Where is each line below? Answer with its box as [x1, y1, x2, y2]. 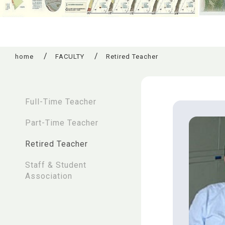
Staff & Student [25, 160, 86, 170]
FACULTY [55, 52, 84, 60]
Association [25, 171, 72, 181]
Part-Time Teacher [25, 118, 98, 128]
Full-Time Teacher [25, 96, 96, 106]
